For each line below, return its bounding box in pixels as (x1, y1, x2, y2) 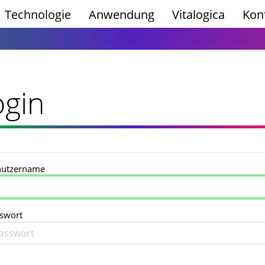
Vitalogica (172, 7, 225, 22)
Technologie (5, 7, 71, 22)
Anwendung (89, 7, 154, 22)
